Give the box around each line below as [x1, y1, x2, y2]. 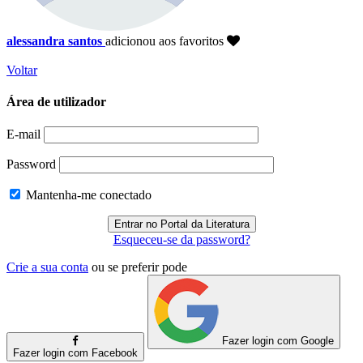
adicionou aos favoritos [105, 33, 227, 48]
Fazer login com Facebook [13, 347, 138, 360]
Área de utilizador [6, 95, 106, 109]
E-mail [6, 127, 41, 142]
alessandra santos [6, 33, 102, 48]
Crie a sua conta [6, 260, 88, 275]
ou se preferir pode [92, 260, 187, 275]
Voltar [6, 62, 37, 77]
